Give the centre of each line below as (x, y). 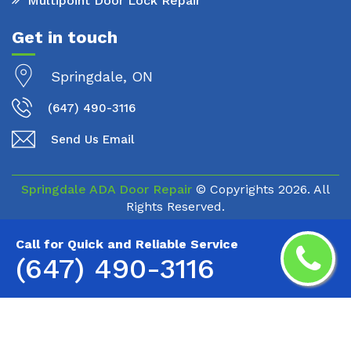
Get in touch (65, 38)
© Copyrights (235, 190)
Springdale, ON (102, 77)
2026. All (304, 190)
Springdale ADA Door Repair (107, 190)
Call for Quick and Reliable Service (127, 244)
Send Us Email (92, 140)
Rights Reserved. (175, 207)
